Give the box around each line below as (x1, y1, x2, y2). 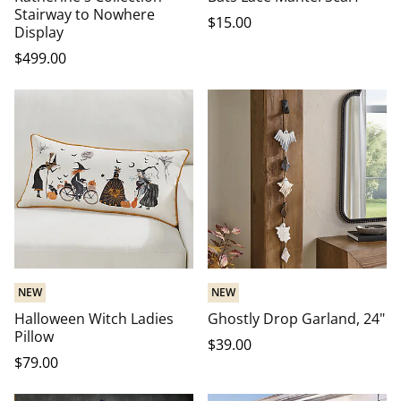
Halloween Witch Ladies (14, 309, 174, 328)
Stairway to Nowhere (14, 4, 155, 24)
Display (14, 22, 64, 42)
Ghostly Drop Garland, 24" (208, 309, 385, 328)
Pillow (14, 327, 54, 346)
